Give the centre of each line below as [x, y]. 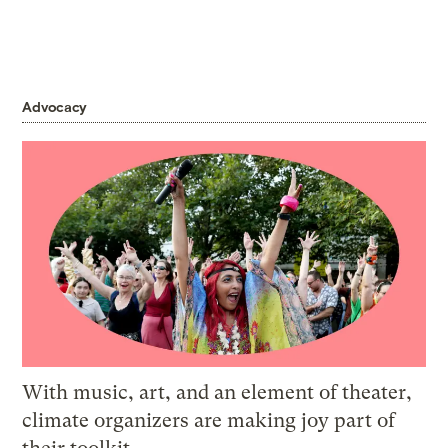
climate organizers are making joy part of [209, 421]
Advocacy [55, 106]
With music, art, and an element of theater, [217, 393]
